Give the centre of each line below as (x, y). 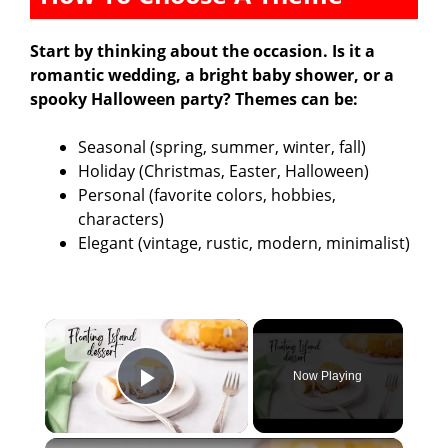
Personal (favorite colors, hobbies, (207, 195)
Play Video (219, 406)
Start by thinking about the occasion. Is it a (202, 51)
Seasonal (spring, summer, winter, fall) (222, 147)
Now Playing (328, 376)
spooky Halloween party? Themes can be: (194, 99)
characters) (121, 219)
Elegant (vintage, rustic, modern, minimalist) (244, 243)
